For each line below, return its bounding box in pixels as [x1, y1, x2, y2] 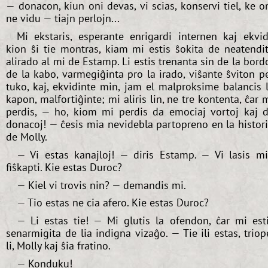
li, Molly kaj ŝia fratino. [6, 239, 111, 253]
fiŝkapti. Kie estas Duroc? [6, 160, 122, 174]
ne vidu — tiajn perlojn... [6, 11, 120, 26]
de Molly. [6, 130, 47, 144]
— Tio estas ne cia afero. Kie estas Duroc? [16, 196, 209, 210]
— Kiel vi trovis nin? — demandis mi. [16, 178, 186, 192]
